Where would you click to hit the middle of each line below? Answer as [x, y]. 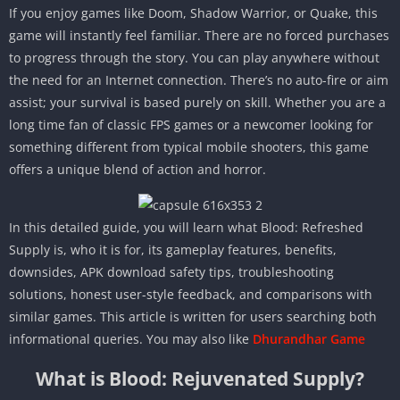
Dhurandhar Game [309, 338]
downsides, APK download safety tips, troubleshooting [171, 271]
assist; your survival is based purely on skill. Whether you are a [197, 102]
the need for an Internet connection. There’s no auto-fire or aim [199, 79]
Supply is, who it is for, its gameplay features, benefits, [173, 249]
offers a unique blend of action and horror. [137, 169]
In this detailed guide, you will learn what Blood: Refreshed [186, 227]
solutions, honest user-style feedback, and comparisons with [191, 294]
